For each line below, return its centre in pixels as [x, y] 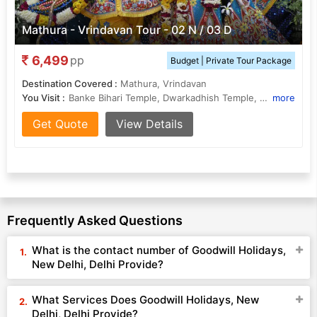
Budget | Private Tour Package [231, 60]
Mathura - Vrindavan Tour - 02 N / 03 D [127, 30]
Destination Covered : [70, 83]
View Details [149, 124]
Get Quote [60, 124]
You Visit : [44, 98]
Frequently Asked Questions [95, 220]
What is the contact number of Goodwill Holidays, [159, 250]
